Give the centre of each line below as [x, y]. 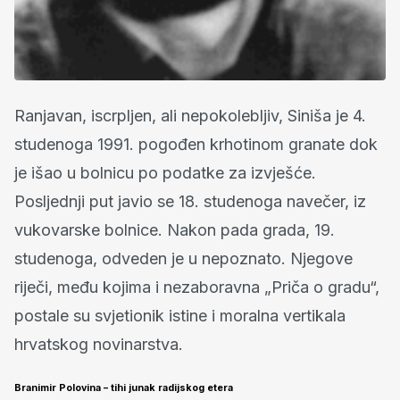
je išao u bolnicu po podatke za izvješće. [165, 173]
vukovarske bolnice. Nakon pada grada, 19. [175, 230]
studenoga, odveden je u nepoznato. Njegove [183, 259]
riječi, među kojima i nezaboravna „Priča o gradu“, [197, 287]
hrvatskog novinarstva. [99, 345]
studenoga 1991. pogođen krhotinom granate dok [196, 145]
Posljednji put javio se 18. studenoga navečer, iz [190, 202]
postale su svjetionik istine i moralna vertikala [180, 316]
